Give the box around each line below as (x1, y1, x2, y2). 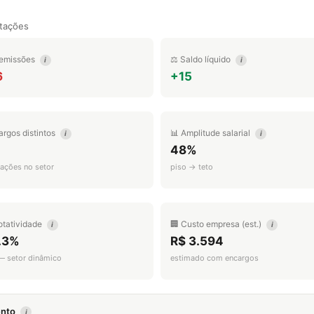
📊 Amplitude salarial (170, 128, 252, 138)
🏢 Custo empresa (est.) (170, 219, 264, 229)
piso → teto (170, 162, 213, 172)
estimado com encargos (170, 253, 259, 263)
